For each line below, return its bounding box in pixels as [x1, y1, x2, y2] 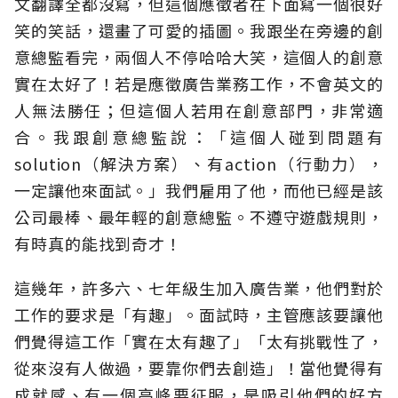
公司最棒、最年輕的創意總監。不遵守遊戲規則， [14, 205, 384, 229]
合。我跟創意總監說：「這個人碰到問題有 [14, 125, 384, 149]
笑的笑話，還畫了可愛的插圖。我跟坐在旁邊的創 [14, 19, 384, 43]
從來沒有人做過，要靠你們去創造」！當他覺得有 [14, 356, 384, 380]
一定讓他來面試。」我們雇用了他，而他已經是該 [14, 179, 384, 203]
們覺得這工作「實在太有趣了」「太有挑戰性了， [14, 330, 384, 354]
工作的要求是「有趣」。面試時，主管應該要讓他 [14, 303, 384, 327]
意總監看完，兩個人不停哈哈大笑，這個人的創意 [14, 45, 384, 69]
